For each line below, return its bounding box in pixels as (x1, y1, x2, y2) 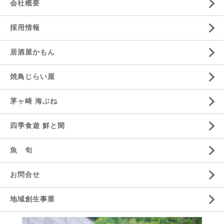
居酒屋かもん (10, 47, 55, 56)
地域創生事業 (10, 194, 55, 203)
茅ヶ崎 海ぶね (10, 96, 57, 105)
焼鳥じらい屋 (10, 72, 55, 80)
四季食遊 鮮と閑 (10, 121, 65, 129)
